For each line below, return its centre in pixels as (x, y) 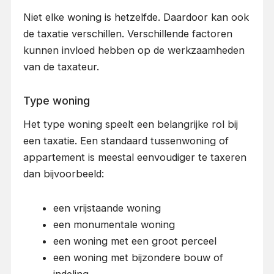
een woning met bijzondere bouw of (139, 257)
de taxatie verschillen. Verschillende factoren (128, 34)
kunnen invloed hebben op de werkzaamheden (134, 50)
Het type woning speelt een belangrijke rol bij (130, 124)
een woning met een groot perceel (135, 241)
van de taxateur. (61, 67)
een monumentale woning (114, 224)
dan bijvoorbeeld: (63, 174)
